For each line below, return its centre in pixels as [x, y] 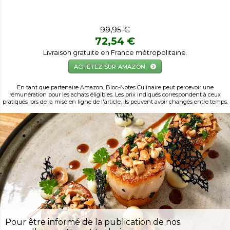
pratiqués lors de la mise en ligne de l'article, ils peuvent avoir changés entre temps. [115, 102]
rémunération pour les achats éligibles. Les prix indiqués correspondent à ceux [115, 94]
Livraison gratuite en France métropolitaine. [115, 53]
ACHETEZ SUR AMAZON [110, 66]
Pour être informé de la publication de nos [93, 222]
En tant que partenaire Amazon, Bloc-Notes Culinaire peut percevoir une [115, 87]
